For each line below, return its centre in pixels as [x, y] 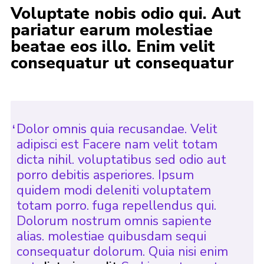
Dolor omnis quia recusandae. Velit [117, 129]
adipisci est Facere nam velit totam [117, 145]
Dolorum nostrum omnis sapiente [114, 221]
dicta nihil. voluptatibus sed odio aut [121, 160]
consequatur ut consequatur [122, 63]
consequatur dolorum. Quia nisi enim [122, 252]
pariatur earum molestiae [111, 30]
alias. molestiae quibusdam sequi [111, 237]
